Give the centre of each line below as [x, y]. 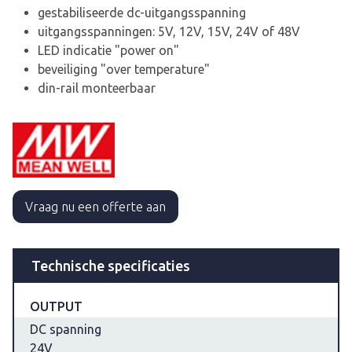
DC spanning [66, 330]
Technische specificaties [111, 266]
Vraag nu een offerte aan [95, 207]
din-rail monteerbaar [97, 88]
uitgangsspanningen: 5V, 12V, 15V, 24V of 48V [169, 31]
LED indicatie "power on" [108, 50]
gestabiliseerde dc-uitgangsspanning [142, 12]
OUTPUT [56, 307]
